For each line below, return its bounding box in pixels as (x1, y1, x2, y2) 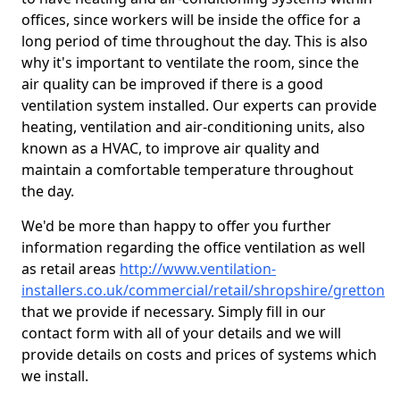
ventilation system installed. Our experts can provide (21, 96, 377, 115)
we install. (21, 366, 92, 386)
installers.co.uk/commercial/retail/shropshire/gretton (21, 280, 385, 300)
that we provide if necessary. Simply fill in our (21, 302, 326, 321)
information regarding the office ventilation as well (21, 237, 365, 257)
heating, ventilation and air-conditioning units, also (21, 117, 365, 137)
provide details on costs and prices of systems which (21, 345, 377, 364)
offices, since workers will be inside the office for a (21, 10, 361, 29)
